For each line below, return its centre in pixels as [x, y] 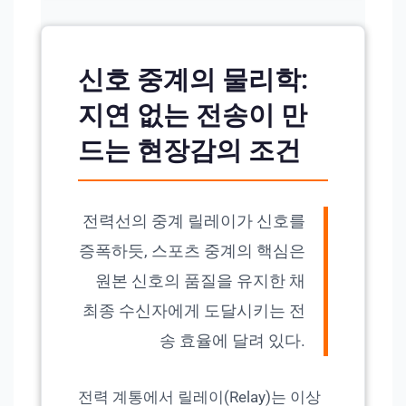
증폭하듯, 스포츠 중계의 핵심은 [192, 251]
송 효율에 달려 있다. [232, 341]
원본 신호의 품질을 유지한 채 [200, 281]
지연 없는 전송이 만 [193, 116]
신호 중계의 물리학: [193, 81]
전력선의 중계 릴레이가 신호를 [194, 222]
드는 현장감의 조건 [189, 151]
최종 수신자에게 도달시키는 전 [194, 311]
